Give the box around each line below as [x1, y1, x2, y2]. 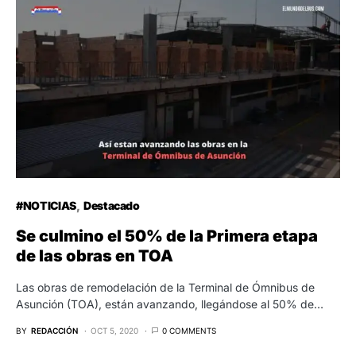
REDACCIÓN [31, 326, 78, 336]
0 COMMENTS [162, 326, 216, 336]
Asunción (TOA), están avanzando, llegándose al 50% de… [16, 297, 323, 311]
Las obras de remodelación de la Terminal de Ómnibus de [16, 281, 315, 295]
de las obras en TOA [16, 246, 173, 266]
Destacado [83, 199, 140, 213]
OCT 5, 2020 [91, 326, 138, 336]
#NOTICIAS [16, 199, 76, 213]
